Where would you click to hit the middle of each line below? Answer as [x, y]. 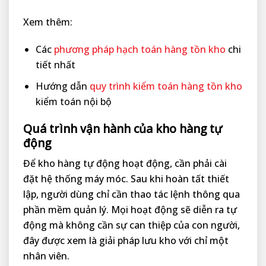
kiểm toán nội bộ [73, 101]
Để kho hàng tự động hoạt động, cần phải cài [125, 164]
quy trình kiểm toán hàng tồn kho [166, 86]
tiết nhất [55, 65]
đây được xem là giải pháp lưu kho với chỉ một [126, 241]
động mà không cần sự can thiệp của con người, [132, 225]
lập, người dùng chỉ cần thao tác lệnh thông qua [132, 194]
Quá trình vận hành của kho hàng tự [123, 128]
